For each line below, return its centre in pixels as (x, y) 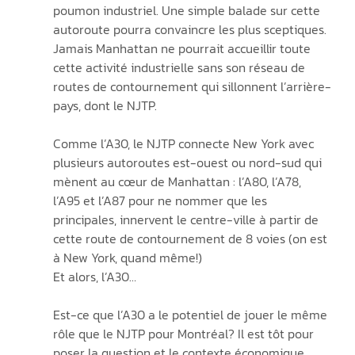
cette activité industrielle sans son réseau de (180, 67)
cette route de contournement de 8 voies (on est (191, 238)
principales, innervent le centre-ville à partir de (187, 219)
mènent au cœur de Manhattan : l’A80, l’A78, (178, 181)
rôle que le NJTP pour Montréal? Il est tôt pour (185, 333)
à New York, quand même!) (127, 257)
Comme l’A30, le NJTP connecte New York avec (185, 143)
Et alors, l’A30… (94, 276)
